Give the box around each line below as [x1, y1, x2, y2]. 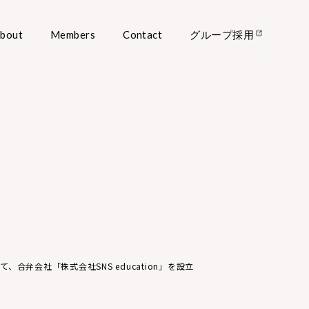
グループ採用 [190, 28, 254, 41]
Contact [123, 28, 163, 41]
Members [50, 28, 96, 41]
